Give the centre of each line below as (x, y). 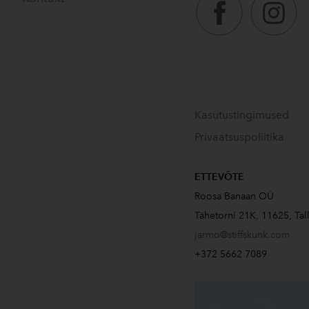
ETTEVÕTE (219, 177)
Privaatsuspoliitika (239, 137)
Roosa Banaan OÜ (234, 196)
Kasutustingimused (242, 115)
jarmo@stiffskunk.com (242, 235)
